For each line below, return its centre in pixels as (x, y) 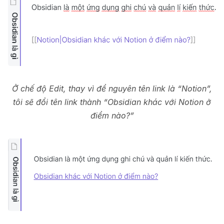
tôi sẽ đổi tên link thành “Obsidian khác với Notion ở (112, 102)
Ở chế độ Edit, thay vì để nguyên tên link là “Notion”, (112, 88)
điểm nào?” (112, 115)
